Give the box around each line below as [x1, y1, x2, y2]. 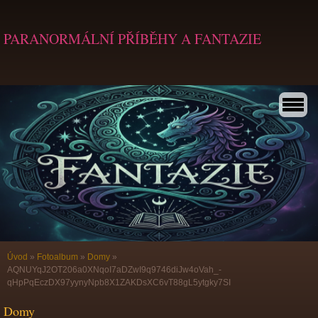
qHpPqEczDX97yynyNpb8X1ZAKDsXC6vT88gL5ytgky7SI [7, 278, 231, 287]
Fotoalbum [37, 252, 78, 262]
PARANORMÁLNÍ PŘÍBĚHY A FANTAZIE [4, 29, 261, 48]
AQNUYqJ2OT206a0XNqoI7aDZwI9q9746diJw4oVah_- [7, 265, 221, 275]
